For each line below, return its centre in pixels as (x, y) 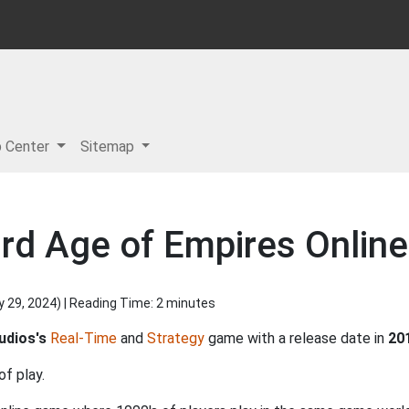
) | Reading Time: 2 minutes (136, 303)
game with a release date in (296, 338)
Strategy (176, 338)
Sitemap (109, 147)
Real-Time (84, 338)
